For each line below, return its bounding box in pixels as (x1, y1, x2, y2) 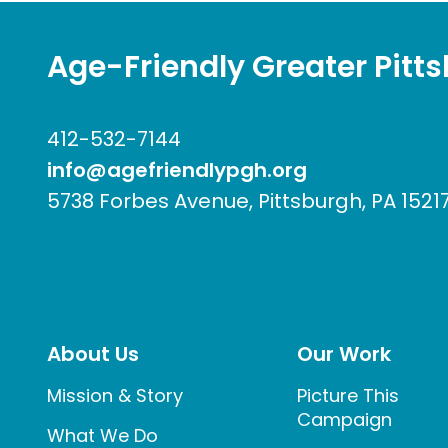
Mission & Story (47, 383, 183, 409)
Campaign (297, 407, 392, 433)
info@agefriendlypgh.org (47, 156, 307, 185)
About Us (47, 340, 139, 369)
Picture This (297, 383, 399, 409)
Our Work (297, 340, 391, 369)
